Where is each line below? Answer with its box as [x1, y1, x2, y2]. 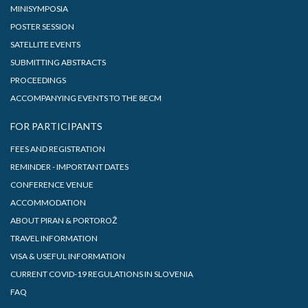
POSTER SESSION [10, 21, 74, 32]
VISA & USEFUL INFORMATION [10, 250, 125, 261]
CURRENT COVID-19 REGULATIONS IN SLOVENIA [10, 268, 193, 279]
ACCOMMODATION [10, 197, 86, 208]
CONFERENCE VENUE [10, 179, 93, 190]
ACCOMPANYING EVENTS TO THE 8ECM [10, 92, 162, 103]
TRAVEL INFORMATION [10, 232, 98, 243]
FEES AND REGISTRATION [10, 143, 105, 154]
